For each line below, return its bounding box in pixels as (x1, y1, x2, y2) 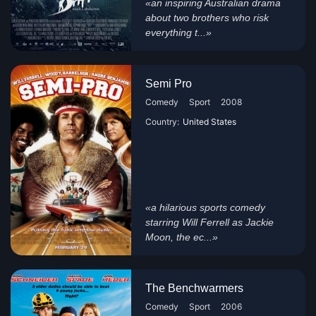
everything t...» (145, 27, 212, 38)
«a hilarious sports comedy (145, 202, 266, 213)
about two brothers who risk (145, 12, 269, 23)
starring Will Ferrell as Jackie (145, 217, 274, 228)
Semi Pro (145, 78, 193, 90)
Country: (145, 116, 180, 127)
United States (183, 116, 237, 127)
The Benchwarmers (145, 282, 244, 294)
